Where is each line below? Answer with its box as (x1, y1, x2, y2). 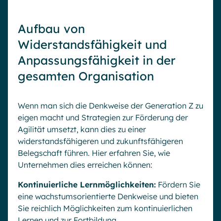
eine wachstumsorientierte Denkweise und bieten (18, 191, 198, 202)
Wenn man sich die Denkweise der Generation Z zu (18, 101, 203, 111)
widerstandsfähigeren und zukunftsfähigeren (18, 136, 183, 147)
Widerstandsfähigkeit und (18, 37, 167, 52)
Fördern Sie (156, 180, 200, 190)
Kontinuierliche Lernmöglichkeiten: (18, 180, 156, 190)
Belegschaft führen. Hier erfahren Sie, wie (18, 148, 170, 158)
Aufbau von (18, 21, 85, 37)
